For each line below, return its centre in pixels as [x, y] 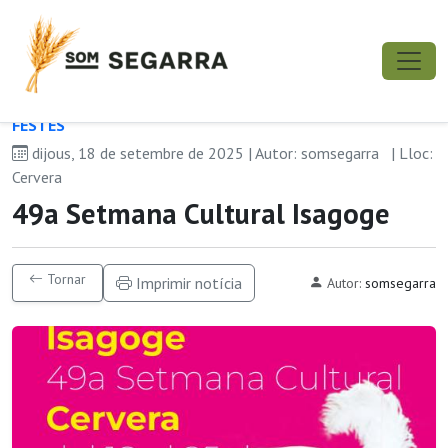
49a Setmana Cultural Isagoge [201, 213]
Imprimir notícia [187, 283]
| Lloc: [412, 153]
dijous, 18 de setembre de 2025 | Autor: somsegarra [205, 153]
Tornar [64, 279]
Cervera [37, 177]
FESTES [38, 125]
